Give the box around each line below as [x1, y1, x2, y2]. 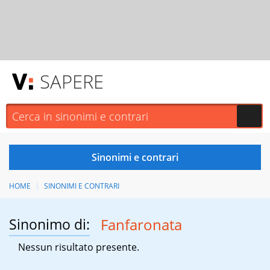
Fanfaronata [100, 215, 182, 235]
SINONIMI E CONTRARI [43, 181, 119, 191]
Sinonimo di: [9, 215, 90, 234]
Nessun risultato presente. [18, 240, 139, 254]
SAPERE [40, 69, 104, 94]
